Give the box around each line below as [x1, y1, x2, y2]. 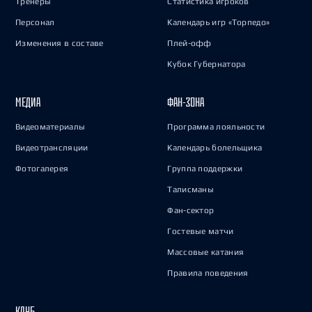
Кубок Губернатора [167, 59, 246, 69]
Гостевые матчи [167, 226, 234, 236]
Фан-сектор [167, 205, 214, 215]
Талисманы [167, 185, 214, 194]
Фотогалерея [15, 164, 69, 173]
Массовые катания [167, 247, 244, 257]
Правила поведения [167, 268, 249, 278]
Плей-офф [167, 38, 212, 48]
